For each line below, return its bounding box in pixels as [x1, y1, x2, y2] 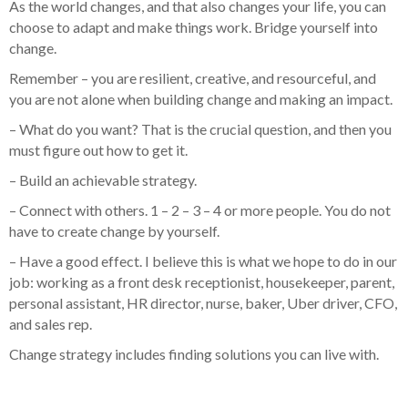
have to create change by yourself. [9, 222, 219, 240]
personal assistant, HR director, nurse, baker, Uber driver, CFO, [9, 294, 397, 312]
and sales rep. [9, 315, 92, 333]
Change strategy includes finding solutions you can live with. [9, 345, 379, 363]
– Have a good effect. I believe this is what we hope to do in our [9, 252, 397, 270]
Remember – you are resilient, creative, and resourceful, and [9, 69, 376, 87]
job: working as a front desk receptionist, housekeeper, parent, [9, 273, 394, 291]
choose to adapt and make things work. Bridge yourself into [9, 18, 378, 36]
